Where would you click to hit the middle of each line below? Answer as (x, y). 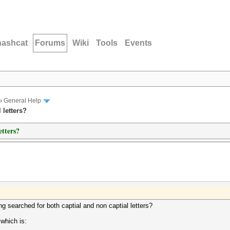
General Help (22, 101)
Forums (50, 43)
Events (138, 43)
